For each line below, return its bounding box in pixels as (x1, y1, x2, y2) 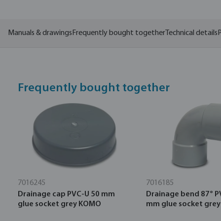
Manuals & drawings (8, 29, 72, 37)
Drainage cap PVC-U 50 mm (18, 190, 115, 198)
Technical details (165, 29, 218, 37)
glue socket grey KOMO (18, 200, 101, 208)
